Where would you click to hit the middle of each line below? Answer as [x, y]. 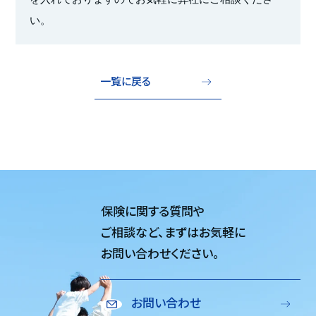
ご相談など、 [133, 233]
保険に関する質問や [153, 212]
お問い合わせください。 [160, 254]
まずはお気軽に [205, 233]
